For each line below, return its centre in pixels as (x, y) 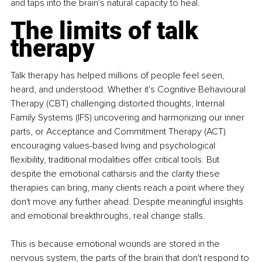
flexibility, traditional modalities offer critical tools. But (116, 159)
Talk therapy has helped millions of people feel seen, (119, 75)
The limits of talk (107, 30)
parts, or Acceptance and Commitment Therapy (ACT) (119, 131)
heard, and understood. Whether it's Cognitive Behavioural (129, 89)
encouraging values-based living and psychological (114, 145)
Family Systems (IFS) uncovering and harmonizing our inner (129, 117)
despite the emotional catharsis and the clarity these (116, 173)
